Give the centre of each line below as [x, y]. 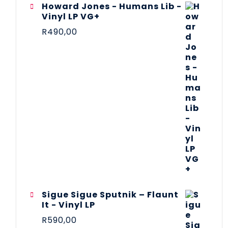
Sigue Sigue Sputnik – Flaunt [110, 194]
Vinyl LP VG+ [71, 16]
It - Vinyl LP [68, 205]
